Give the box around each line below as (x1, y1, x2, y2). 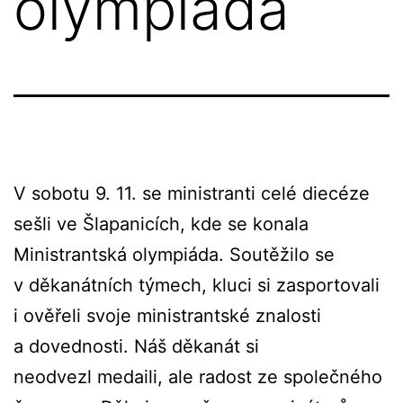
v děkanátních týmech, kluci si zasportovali (13, 273, 380, 296)
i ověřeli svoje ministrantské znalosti (13, 304, 321, 327)
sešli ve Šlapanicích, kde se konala (13, 212, 309, 235)
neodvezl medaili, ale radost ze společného (13, 365, 382, 388)
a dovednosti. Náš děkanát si (13, 335, 259, 357)
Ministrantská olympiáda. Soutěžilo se (13, 243, 335, 265)
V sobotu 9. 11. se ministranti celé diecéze (13, 182, 370, 204)
